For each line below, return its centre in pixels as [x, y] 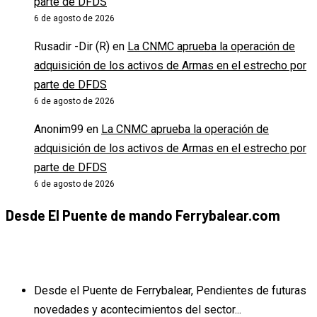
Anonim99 [59, 129]
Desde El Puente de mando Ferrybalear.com [143, 215]
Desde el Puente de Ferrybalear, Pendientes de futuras [170, 290]
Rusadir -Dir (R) [72, 47]
